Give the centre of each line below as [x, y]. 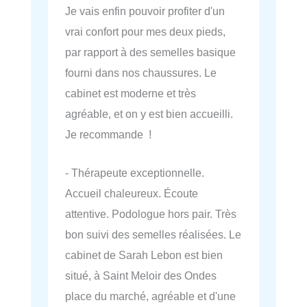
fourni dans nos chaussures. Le [141, 72]
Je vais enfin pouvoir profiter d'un [145, 11]
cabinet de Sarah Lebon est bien [144, 255]
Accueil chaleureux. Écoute [132, 193]
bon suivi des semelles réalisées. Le [153, 234]
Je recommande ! [108, 134]
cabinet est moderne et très [131, 93]
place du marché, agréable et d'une [150, 296]
